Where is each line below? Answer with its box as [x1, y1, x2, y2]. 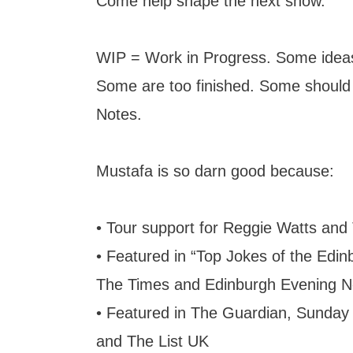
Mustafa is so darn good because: [96, 162, 334, 180]
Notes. [96, 106, 142, 123]
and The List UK [96, 333, 209, 350]
